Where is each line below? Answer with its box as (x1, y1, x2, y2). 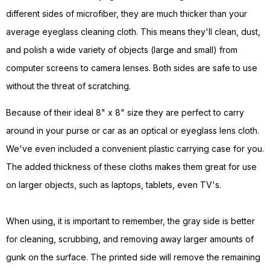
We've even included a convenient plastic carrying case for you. (6, 143, 264, 154)
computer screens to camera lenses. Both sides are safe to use (6, 63, 257, 74)
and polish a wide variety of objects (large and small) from (6, 45, 237, 55)
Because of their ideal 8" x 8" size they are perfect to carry (6, 107, 244, 118)
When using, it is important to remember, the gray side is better (6, 216, 255, 227)
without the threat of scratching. (6, 81, 131, 92)
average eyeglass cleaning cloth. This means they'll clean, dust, (6, 27, 260, 37)
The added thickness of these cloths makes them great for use (6, 162, 257, 172)
